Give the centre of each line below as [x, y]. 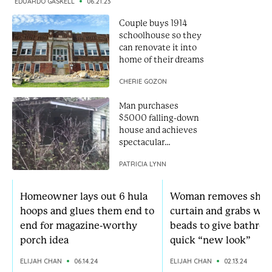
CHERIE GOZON [143, 81]
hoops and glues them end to [87, 211]
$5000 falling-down [159, 118]
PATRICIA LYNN [143, 164]
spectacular [142, 142]
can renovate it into [158, 47]
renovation [141, 154]
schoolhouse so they [160, 35]
